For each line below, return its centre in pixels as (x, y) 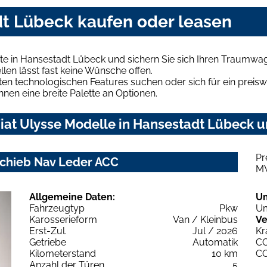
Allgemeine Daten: (72, 197)
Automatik (215, 242)
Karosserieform (63, 219)
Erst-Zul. (48, 231)
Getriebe (48, 242)
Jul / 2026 (215, 231)
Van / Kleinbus (205, 219)
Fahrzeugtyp (57, 208)
